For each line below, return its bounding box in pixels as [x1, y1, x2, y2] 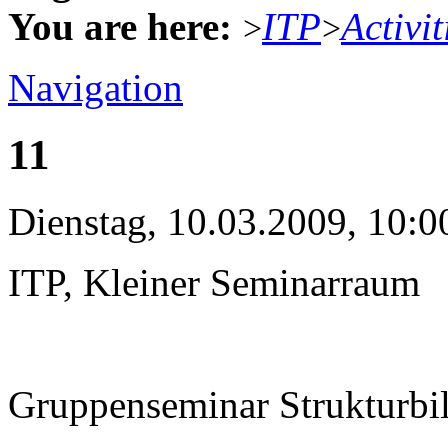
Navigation [8, 65, 183, 109]
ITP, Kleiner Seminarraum [8, 260, 420, 304]
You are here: [8, 4, 232, 48]
